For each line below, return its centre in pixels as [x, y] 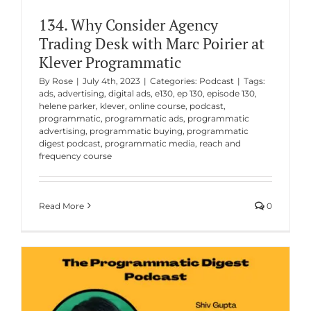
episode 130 [230, 93]
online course [157, 106]
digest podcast [69, 143]
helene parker [67, 106]
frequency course [75, 155]
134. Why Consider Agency [128, 24]
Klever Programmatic [110, 62]
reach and [220, 143]
